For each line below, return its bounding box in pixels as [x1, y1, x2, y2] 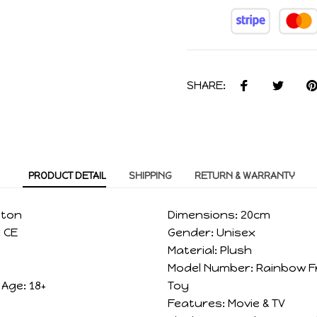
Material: [168, 243, 218, 257]
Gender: [168, 225, 214, 239]
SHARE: [187, 78, 226, 92]
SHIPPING [128, 170, 172, 183]
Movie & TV [228, 296, 286, 310]
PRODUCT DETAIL [28, 170, 106, 183]
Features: [168, 296, 226, 310]
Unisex [217, 225, 256, 239]
